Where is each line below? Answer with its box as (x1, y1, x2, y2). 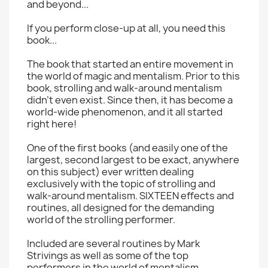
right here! (27, 117, 77, 130)
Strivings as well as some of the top (27, 249, 188, 262)
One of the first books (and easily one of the (27, 141, 228, 154)
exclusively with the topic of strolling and (27, 177, 215, 190)
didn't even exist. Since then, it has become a (27, 93, 233, 106)
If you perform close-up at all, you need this (27, 22, 226, 35)
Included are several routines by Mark (27, 237, 200, 250)
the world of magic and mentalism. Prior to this (27, 69, 240, 83)
